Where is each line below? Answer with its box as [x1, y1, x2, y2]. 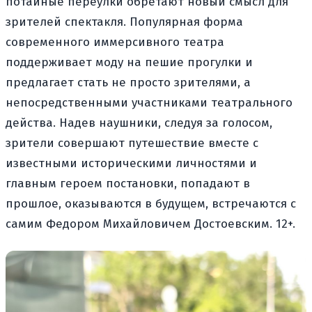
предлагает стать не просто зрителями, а [6, 75, 251, 91]
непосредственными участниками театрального [6, 95, 292, 111]
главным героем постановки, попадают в [6, 176, 250, 192]
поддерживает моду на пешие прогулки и [6, 55, 253, 70]
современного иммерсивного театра [6, 35, 224, 50]
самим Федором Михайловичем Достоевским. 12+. [6, 217, 295, 232]
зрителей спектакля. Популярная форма [6, 15, 243, 30]
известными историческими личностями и [6, 156, 257, 171]
